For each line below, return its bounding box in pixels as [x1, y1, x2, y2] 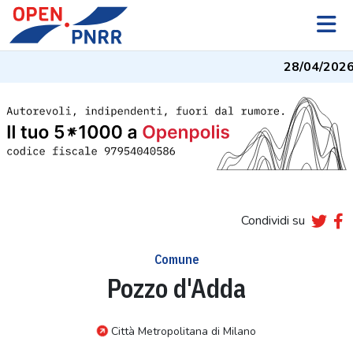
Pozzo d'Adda [107, 271, 246, 305]
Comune [154, 251, 199, 267]
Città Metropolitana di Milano [111, 323, 256, 339]
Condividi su [241, 211, 305, 229]
